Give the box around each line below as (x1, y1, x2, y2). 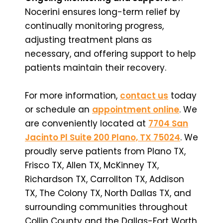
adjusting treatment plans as (25, 33, 152, 46)
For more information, (25, 89, 120, 102)
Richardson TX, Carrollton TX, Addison (25, 173, 184, 185)
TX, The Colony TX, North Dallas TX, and (25, 187, 191, 199)
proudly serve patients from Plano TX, (25, 145, 186, 157)
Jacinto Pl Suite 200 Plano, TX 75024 (25, 131, 180, 143)
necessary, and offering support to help (25, 47, 196, 60)
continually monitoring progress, (25, 19, 164, 32)
